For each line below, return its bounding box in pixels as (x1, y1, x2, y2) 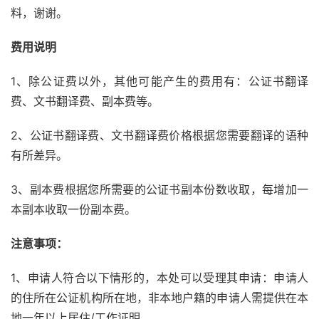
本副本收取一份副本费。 (11, 202, 136, 217)
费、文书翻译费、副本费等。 (11, 94, 159, 109)
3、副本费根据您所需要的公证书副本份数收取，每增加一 (11, 182, 308, 197)
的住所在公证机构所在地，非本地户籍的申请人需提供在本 (11, 291, 308, 305)
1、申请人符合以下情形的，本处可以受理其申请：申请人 (11, 271, 308, 286)
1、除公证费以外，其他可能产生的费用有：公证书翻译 (11, 74, 308, 89)
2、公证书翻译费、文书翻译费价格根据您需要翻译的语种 (11, 128, 308, 143)
